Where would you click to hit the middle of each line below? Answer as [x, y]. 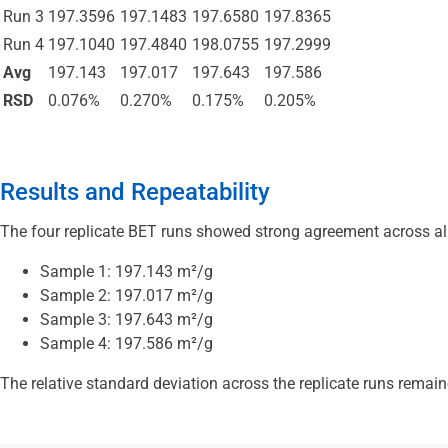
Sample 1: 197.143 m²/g [126, 272]
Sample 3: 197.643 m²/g [126, 320]
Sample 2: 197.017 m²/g [126, 296]
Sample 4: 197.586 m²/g [126, 344]
